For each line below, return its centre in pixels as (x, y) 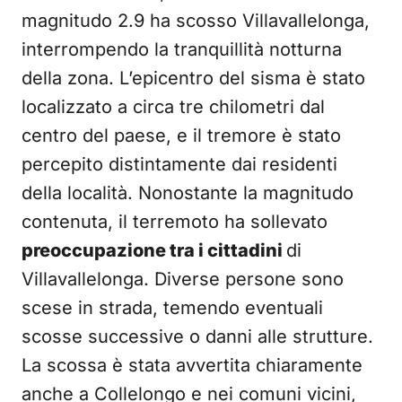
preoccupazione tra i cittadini (154, 250)
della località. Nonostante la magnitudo (188, 192)
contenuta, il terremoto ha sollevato (175, 221)
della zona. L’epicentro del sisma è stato (193, 78)
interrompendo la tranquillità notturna (182, 49)
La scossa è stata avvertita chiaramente (192, 365)
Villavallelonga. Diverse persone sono (183, 279)
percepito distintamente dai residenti (179, 164)
